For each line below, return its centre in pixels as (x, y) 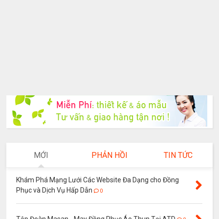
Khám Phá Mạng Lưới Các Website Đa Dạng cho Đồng (98, 180)
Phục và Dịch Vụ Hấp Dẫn (55, 190)
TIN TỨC (178, 155)
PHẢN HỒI (109, 155)
